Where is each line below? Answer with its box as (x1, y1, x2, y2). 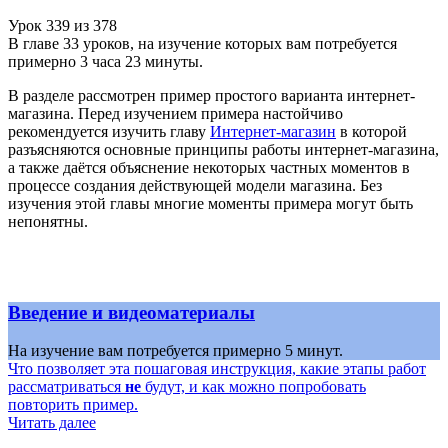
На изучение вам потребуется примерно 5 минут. (8, 342, 343, 360)
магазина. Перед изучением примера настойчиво (8, 104, 343, 122)
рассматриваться (8, 378, 125, 396)
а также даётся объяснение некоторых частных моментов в (8, 158, 410, 176)
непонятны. (8, 212, 88, 230)
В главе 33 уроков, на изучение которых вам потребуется (8, 34, 397, 52)
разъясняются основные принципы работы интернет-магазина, (8, 140, 439, 158)
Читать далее (8, 414, 96, 432)
